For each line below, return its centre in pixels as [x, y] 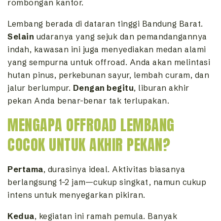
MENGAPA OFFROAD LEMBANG [91, 125]
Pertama [25, 169]
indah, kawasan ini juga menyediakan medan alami [107, 49]
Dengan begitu [103, 88]
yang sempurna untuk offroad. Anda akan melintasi [109, 62]
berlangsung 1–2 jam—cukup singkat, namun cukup [107, 182]
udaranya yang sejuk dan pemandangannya [121, 36]
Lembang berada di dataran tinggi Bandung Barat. [105, 23]
